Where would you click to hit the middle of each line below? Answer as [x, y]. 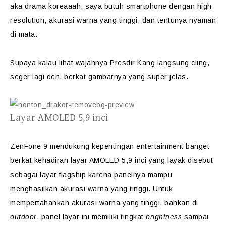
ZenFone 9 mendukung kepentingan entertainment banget [110, 146]
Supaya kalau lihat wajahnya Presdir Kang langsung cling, [110, 63]
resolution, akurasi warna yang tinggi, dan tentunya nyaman [113, 20]
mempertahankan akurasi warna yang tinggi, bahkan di [104, 203]
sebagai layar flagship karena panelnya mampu [91, 175]
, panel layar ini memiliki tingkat [91, 217]
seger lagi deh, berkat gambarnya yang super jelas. [99, 77]
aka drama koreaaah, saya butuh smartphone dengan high [111, 6]
